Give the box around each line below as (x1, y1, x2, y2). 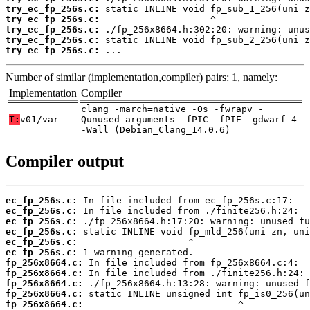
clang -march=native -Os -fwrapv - (81, 103, 264, 114)
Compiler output (6, 152, 124, 170)
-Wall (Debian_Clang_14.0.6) (81, 124, 230, 135)
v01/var (20, 113, 59, 125)
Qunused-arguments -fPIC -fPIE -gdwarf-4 (81, 113, 297, 125)
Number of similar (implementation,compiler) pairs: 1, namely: (6, 71, 277, 83)
